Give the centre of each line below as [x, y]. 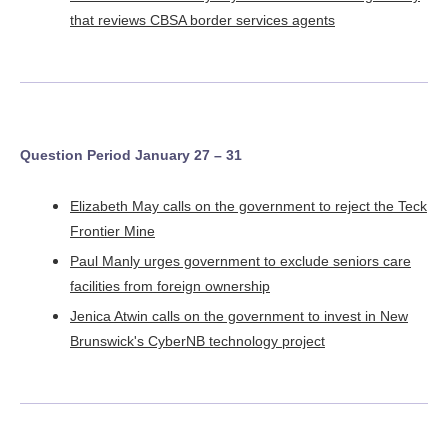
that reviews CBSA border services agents [202, 19]
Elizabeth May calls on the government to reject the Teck [248, 205]
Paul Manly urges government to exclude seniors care [240, 260]
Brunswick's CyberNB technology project [197, 340]
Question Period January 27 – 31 [131, 154]
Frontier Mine [112, 230]
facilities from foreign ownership [170, 285]
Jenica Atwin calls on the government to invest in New [239, 315]
